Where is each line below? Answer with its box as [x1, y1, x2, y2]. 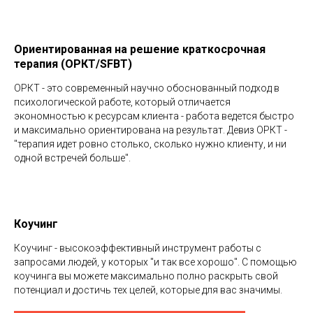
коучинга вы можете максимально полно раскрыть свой [14, 270, 278, 282]
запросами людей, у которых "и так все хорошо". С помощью [14, 256, 297, 268]
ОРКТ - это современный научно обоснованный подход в [14, 82, 279, 94]
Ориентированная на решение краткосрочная [14, 43, 265, 57]
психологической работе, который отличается [14, 96, 231, 108]
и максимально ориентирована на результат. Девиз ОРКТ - [14, 124, 287, 136]
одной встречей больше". [14, 152, 131, 164]
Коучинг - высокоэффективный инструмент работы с [14, 242, 261, 254]
